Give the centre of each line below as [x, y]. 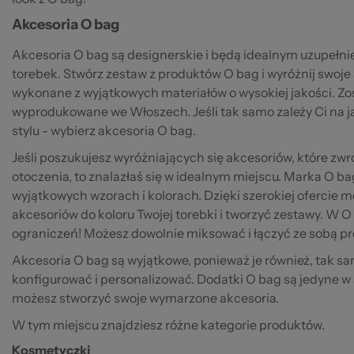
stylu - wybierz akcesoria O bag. [104, 130]
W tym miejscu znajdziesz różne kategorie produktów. [168, 324]
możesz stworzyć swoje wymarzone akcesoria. [147, 298]
